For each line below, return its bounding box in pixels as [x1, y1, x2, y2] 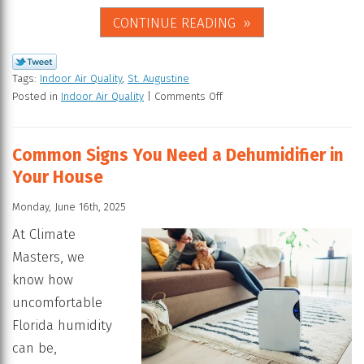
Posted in [12, 89, 61, 102]
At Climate [12, 226, 76, 244]
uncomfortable [12, 294, 102, 312]
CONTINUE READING [113, 14, 236, 32]
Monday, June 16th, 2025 [12, 201, 126, 214]
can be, [12, 340, 57, 357]
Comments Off [154, 89, 223, 102]
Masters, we [12, 249, 84, 266]
